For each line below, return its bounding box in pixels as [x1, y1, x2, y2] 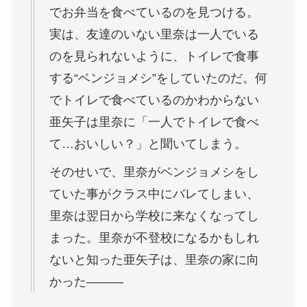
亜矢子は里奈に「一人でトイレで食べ [49, 114, 259, 129]
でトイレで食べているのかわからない [49, 93, 259, 107]
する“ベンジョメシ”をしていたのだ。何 [49, 71, 267, 85]
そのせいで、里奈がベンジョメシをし [49, 164, 259, 179]
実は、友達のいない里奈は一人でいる [49, 27, 259, 41]
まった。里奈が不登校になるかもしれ [49, 230, 259, 245]
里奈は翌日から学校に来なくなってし [49, 208, 259, 223]
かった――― [49, 274, 123, 288]
